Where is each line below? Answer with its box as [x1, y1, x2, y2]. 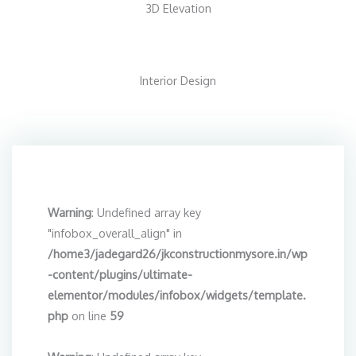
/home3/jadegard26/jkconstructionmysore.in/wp [48, 246, 308, 261]
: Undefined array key [91, 204, 201, 219]
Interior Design [140, 72, 216, 87]
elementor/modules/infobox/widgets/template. [48, 287, 306, 302]
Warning [48, 204, 91, 219]
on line [68, 308, 110, 323]
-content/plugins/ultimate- [48, 266, 192, 281]
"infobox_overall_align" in [48, 225, 182, 240]
